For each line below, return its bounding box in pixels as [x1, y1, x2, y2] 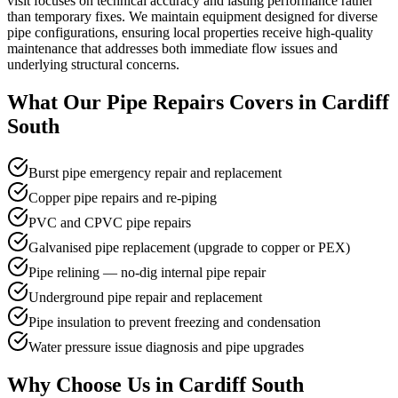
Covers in [224, 90, 322, 114]
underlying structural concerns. [7, 56, 179, 72]
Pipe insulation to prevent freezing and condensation [28, 314, 321, 330]
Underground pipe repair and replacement [28, 289, 262, 305]
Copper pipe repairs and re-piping [28, 189, 217, 205]
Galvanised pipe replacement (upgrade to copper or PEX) [28, 239, 350, 255]
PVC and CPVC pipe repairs [28, 214, 191, 230]
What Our [7, 90, 107, 114]
